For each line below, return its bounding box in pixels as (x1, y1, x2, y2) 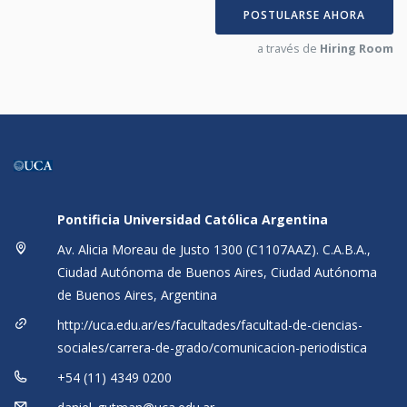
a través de (257, 40, 320, 57)
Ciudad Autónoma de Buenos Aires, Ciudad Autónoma (56, 263, 377, 282)
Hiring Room (320, 40, 393, 57)
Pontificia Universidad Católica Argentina (56, 211, 328, 229)
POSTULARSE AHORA (243, 7, 365, 24)
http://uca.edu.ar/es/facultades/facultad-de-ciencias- (56, 316, 362, 334)
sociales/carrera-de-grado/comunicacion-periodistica (56, 339, 367, 357)
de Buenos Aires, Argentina (56, 286, 217, 304)
